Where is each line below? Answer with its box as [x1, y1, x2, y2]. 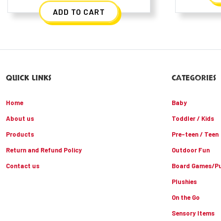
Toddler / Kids [172, 114, 214, 123]
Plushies [172, 178, 197, 186]
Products [6, 130, 34, 139]
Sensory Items [172, 209, 215, 218]
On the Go [172, 193, 200, 202]
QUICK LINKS [6, 73, 51, 84]
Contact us [6, 162, 39, 170]
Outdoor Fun [172, 146, 210, 154]
